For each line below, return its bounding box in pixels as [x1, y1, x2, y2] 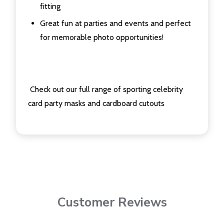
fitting [40, 1, 60, 11]
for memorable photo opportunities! [40, 32, 163, 42]
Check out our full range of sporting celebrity [28, 84, 183, 94]
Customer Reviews [57, 194, 167, 211]
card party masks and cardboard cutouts [28, 98, 164, 108]
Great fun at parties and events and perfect [40, 18, 191, 28]
